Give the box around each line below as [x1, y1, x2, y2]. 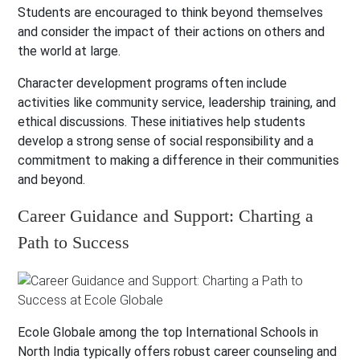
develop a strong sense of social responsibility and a [18, 133, 314, 149]
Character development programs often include [18, 76, 288, 92]
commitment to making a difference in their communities [18, 153, 340, 169]
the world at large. [18, 43, 121, 59]
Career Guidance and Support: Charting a [18, 206, 314, 227]
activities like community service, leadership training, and [18, 95, 337, 111]
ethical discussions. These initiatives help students [18, 114, 306, 130]
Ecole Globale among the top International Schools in [18, 325, 319, 341]
